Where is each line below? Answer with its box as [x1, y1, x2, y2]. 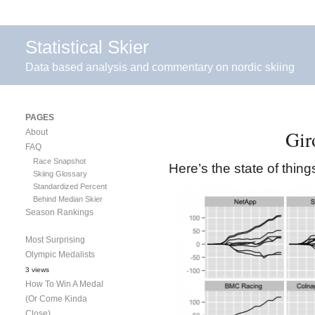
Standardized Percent [32, 181, 107, 191]
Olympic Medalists [25, 249, 95, 259]
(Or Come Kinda [25, 293, 87, 304]
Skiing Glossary [32, 169, 87, 178]
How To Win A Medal [25, 278, 103, 289]
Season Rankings [25, 207, 94, 217]
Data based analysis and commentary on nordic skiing [25, 60, 295, 73]
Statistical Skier [25, 37, 149, 58]
